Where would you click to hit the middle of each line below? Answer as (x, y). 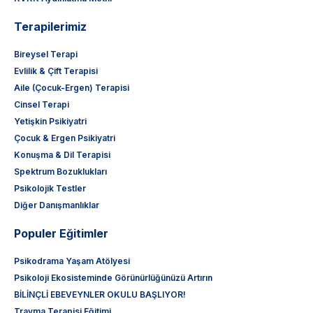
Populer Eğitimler (61, 234)
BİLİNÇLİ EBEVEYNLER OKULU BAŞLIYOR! (100, 295)
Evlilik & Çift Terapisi (56, 71)
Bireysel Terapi (46, 54)
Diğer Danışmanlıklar (57, 205)
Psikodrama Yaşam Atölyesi (72, 261)
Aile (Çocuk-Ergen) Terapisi (72, 88)
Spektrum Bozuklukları (60, 172)
